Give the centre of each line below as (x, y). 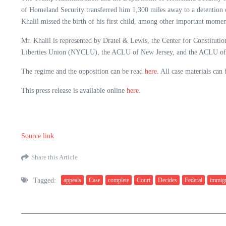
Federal (193, 180)
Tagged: (45, 180)
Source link (38, 136)
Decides (167, 180)
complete (119, 180)
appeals (72, 180)
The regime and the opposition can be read (83, 71)
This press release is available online (74, 90)
